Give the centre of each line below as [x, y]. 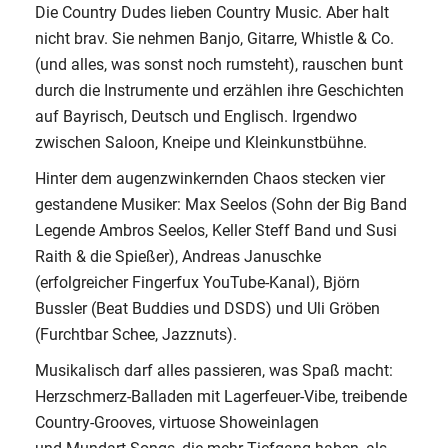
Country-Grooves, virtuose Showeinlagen [177, 422]
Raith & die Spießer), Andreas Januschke [178, 256]
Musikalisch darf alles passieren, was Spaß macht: [214, 370]
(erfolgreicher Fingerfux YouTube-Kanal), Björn [197, 282]
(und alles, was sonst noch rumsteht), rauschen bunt [219, 64]
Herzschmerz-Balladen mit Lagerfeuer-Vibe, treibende [221, 396]
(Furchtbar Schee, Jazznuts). [136, 334]
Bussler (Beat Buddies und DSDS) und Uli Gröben [207, 308]
